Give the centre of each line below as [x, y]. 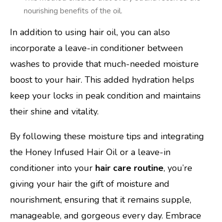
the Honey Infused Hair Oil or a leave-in [90, 152]
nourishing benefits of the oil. [73, 11]
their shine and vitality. [54, 112]
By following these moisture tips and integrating [107, 137]
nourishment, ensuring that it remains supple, [101, 200]
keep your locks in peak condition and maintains [105, 96]
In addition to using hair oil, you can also [90, 32]
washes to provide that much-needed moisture [104, 64]
